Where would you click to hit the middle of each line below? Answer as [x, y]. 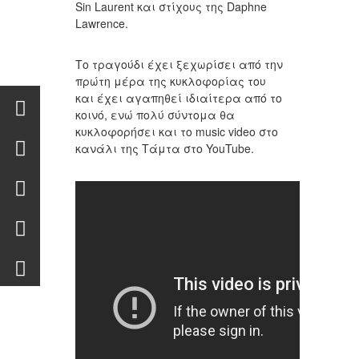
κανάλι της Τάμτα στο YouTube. [165, 148]
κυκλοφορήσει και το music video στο [177, 131]
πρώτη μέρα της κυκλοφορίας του [171, 81]
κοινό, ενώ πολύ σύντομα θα [155, 115]
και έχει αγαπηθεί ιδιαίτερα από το [179, 98]
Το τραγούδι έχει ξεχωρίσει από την [179, 64]
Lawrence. [102, 23]
